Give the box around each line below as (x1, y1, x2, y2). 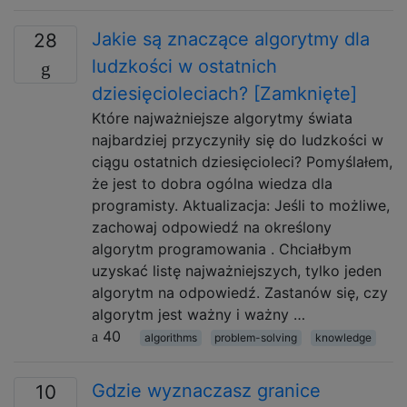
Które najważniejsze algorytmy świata (92, 109, 352, 127)
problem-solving (214, 331, 298, 344)
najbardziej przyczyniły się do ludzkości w (92, 131, 383, 149)
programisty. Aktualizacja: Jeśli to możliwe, (92, 196, 390, 214)
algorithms (144, 331, 197, 344)
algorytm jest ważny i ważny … (92, 305, 305, 323)
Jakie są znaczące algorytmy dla (92, 28, 370, 50)
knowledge (314, 331, 372, 344)
